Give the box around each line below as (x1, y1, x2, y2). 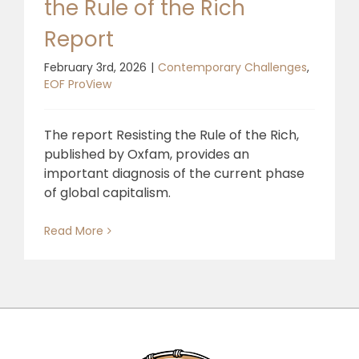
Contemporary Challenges (158, 58, 307, 75)
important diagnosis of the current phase (44, 163, 305, 183)
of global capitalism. (44, 183, 171, 202)
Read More (44, 222, 103, 239)
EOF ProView (44, 75, 111, 92)
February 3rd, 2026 (44, 58, 147, 75)
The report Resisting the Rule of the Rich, (44, 125, 299, 144)
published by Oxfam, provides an (44, 144, 249, 163)
